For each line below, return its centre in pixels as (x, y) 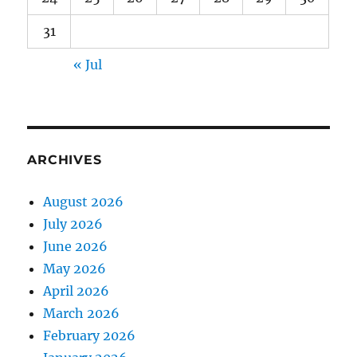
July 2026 (73, 224)
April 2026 (76, 291)
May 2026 (75, 269)
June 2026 (76, 247)
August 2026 (84, 202)
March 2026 (82, 314)
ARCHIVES (65, 160)
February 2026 (90, 336)
